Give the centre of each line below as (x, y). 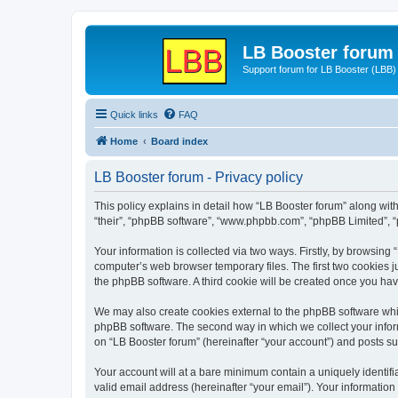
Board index (179, 141)
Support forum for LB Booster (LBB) (319, 69)
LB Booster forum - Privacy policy (199, 177)
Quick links (134, 114)
